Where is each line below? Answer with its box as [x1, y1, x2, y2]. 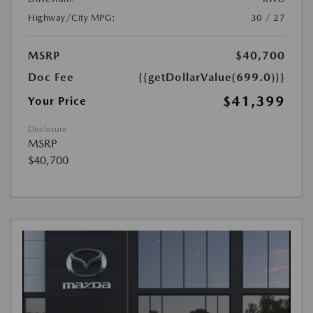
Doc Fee [28, 71, 74, 85]
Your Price [28, 94, 87, 108]
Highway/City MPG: [28, 13, 116, 24]
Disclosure [28, 124, 66, 135]
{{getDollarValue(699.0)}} [138, 71, 285, 85]
